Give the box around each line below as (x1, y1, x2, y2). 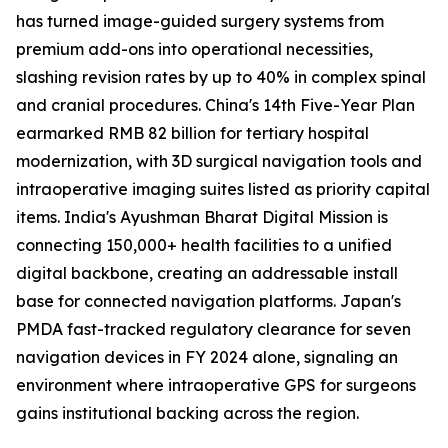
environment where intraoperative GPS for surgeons (16, 375, 416, 396)
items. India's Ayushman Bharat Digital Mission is (16, 207, 388, 228)
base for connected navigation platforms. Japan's (16, 291, 401, 312)
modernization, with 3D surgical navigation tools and (16, 151, 422, 172)
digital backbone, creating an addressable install (16, 263, 398, 284)
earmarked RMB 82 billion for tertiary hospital (16, 123, 369, 144)
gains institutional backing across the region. (16, 403, 359, 424)
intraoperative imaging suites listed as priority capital (16, 179, 430, 200)
